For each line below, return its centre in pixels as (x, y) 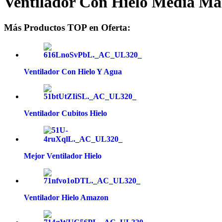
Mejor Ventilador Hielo (63, 156)
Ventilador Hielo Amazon (66, 197)
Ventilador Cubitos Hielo (65, 113)
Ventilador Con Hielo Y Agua (73, 71)
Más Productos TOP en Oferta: (67, 27)
